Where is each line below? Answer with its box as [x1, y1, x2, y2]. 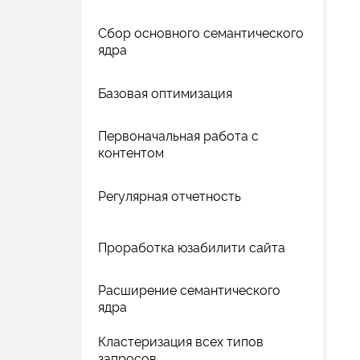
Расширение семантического [98, 283, 280, 298]
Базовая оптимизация [98, 85, 232, 101]
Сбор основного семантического [98, 26, 304, 41]
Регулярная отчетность [98, 188, 241, 204]
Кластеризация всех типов [98, 334, 264, 350]
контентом [98, 145, 164, 161]
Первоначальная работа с [98, 129, 259, 144]
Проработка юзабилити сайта [98, 239, 285, 256]
